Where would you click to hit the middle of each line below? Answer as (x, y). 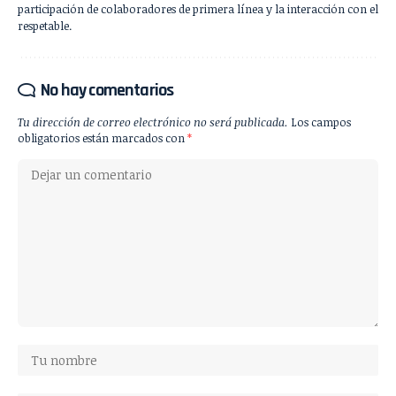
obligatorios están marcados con (103, 137)
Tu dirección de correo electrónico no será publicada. (153, 122)
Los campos (321, 122)
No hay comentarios (107, 90)
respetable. (45, 25)
